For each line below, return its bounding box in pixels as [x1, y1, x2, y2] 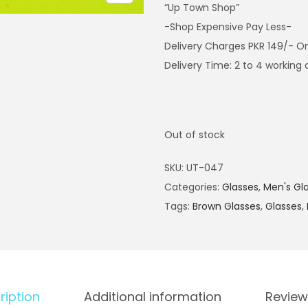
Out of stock [164, 128, 225, 142]
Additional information [84, 288, 221, 305]
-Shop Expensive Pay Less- [164, 20, 291, 34]
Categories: [164, 180, 222, 194]
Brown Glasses [192, 199, 261, 213]
